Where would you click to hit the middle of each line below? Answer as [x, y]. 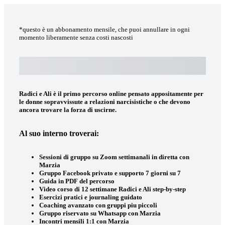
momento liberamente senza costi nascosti [76, 37]
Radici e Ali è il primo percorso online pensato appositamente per [111, 94]
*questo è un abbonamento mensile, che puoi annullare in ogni [104, 29]
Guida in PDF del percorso [77, 181]
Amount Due [172, 70]
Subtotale [121, 70]
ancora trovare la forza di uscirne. [68, 110]
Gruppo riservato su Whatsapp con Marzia [100, 213]
